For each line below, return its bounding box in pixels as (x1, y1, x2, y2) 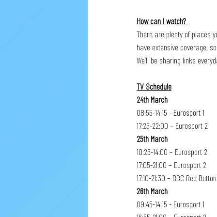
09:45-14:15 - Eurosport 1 (137, 199, 206, 209)
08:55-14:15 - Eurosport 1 (137, 107, 204, 118)
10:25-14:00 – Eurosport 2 (137, 146, 207, 157)
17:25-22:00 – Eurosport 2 (137, 120, 208, 131)
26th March (137, 186, 168, 196)
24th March (137, 94, 168, 105)
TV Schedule (137, 81, 171, 92)
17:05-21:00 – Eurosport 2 (137, 159, 206, 170)
